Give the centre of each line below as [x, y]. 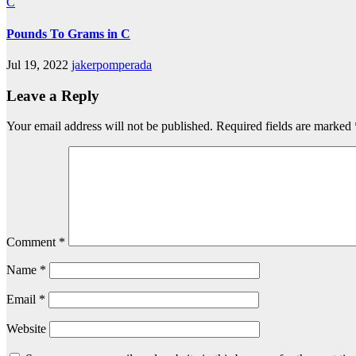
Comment [33, 242]
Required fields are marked [285, 126]
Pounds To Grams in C [68, 33]
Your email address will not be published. [110, 126]
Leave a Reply [53, 95]
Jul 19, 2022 [39, 64]
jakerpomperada [112, 64]
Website [26, 329]
